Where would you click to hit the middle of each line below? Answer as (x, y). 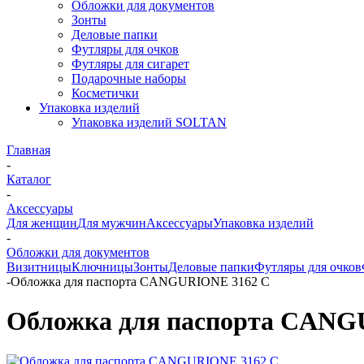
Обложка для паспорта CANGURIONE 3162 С (140, 282)
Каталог (29, 179)
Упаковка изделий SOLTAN (149, 122)
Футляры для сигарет (130, 64)
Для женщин (42, 223)
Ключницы (102, 267)
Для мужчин (112, 223)
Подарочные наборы (129, 78)
